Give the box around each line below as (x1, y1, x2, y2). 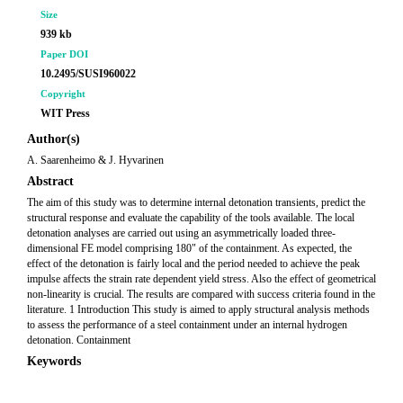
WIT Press (40, 107, 90, 120)
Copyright (40, 88, 85, 99)
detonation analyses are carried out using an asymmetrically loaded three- (27, 227, 336, 239)
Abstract (27, 175, 74, 188)
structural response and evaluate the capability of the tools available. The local (27, 211, 354, 224)
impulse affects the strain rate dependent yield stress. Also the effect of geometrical (27, 273, 376, 285)
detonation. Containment (27, 334, 130, 346)
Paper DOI (40, 49, 88, 59)
